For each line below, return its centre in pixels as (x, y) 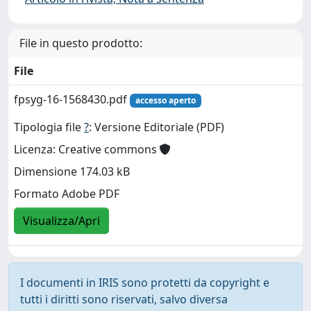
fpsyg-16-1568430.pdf (72, 99)
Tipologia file (49, 127)
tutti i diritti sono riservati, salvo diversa (124, 299)
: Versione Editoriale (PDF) (157, 127)
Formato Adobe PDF (67, 194)
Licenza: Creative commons (87, 150)
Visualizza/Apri (61, 221)
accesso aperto (165, 100)
